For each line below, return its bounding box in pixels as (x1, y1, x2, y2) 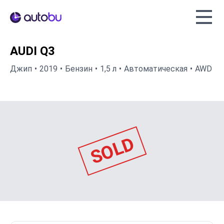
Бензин (65, 64, 92, 74)
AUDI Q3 (10, 44, 55, 58)
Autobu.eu (9, 12, 45, 22)
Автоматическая (124, 64, 187, 74)
